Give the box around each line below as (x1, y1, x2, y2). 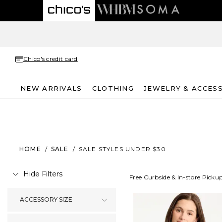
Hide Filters (23, 169, 62, 178)
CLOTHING (92, 84, 134, 92)
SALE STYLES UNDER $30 (78, 145, 166, 153)
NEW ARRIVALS (20, 84, 82, 92)
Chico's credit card (23, 55, 78, 62)
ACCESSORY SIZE (20, 196, 72, 203)
